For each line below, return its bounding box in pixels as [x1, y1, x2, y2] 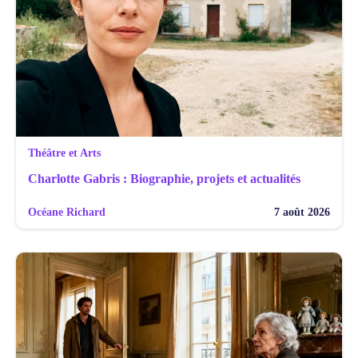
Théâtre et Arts [28, 146, 101, 159]
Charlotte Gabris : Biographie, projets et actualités [28, 171, 300, 185]
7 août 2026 [274, 205, 330, 218]
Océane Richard [28, 205, 105, 218]
